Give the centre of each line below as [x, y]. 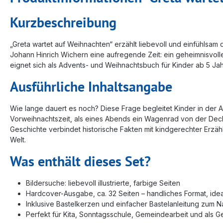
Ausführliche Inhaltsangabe [91, 86]
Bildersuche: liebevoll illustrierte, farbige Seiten [103, 183]
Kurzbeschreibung [63, 22]
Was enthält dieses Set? [80, 161]
